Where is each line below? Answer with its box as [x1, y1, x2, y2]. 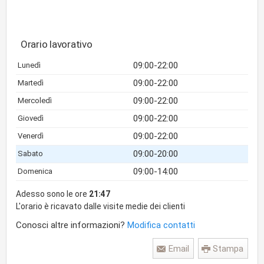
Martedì [18, 78, 44, 87]
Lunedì [18, 61, 41, 70]
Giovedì [18, 114, 44, 123]
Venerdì [18, 131, 44, 140]
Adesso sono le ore [16, 189, 89, 199]
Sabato [18, 149, 43, 158]
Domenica [18, 167, 52, 176]
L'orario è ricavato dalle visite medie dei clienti [16, 202, 185, 211]
